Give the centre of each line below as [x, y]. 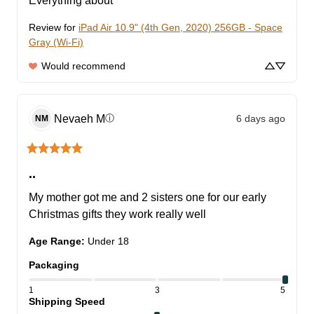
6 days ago [261, 118]
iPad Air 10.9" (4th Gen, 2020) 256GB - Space [180, 28]
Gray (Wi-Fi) [56, 42]
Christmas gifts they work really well [117, 214]
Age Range [55, 241]
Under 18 [108, 241]
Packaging [54, 265]
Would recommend [83, 66]
